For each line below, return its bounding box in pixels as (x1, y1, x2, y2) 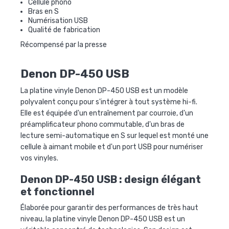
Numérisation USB (28, 16, 88, 25)
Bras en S (28, 7, 60, 16)
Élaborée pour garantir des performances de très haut (20, 203, 198, 212)
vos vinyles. (20, 153, 58, 163)
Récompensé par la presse (20, 40, 107, 49)
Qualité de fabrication (28, 25, 100, 34)
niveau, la (20, 214, 53, 223)
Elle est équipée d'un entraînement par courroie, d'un (20, 108, 193, 118)
